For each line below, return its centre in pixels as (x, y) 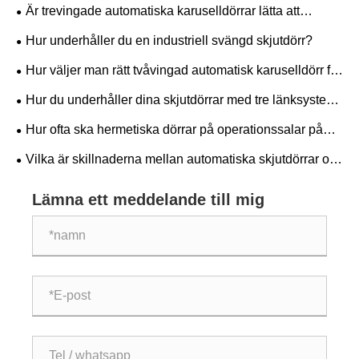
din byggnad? (55, 92)
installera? (46, 33)
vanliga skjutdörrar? (72, 181)
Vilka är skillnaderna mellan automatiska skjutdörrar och (184, 159)
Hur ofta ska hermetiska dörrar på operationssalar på (174, 130)
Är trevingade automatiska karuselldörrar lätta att (163, 11)
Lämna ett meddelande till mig (148, 199)
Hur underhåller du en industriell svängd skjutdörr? (169, 41)
